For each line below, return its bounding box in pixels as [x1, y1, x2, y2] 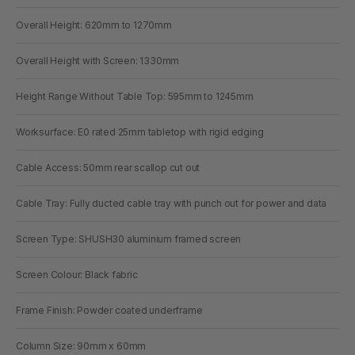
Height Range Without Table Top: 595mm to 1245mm [16, 90, 254, 102]
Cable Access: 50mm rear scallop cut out [16, 161, 200, 174]
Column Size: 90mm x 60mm [16, 339, 147, 352]
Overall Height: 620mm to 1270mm [16, 18, 172, 31]
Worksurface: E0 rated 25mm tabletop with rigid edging [16, 125, 264, 138]
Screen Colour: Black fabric [16, 268, 138, 281]
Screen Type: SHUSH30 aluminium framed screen [16, 232, 242, 245]
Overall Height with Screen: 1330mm [16, 54, 180, 67]
